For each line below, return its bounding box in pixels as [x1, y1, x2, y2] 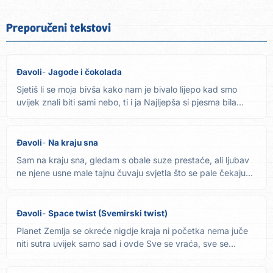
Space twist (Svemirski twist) [48, 208, 168, 219]
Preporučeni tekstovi [6, 20, 111, 36]
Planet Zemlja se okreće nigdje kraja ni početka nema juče [16, 225, 248, 236]
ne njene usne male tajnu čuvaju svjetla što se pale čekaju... [16, 168, 253, 179]
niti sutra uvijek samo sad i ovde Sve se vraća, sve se [16, 238, 229, 249]
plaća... [16, 251, 46, 262]
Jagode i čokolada [48, 67, 122, 77]
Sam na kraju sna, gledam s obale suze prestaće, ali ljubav [16, 155, 249, 166]
